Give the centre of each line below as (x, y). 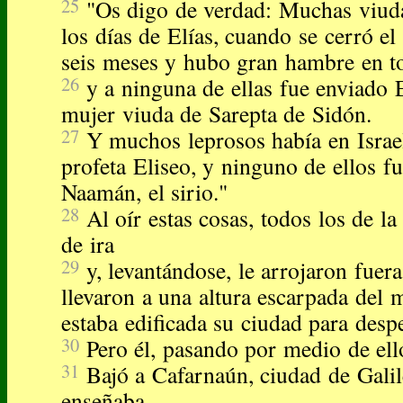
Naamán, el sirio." (145, 192)
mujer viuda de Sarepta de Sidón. (217, 114)
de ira (88, 244)
